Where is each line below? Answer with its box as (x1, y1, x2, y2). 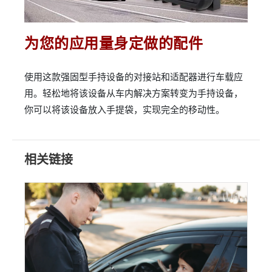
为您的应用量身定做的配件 (24, 32, 203, 53)
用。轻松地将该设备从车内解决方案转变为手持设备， (24, 86, 243, 99)
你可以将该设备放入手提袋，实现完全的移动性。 (24, 103, 225, 115)
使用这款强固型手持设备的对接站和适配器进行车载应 (24, 70, 243, 83)
